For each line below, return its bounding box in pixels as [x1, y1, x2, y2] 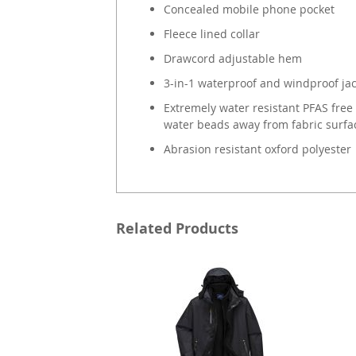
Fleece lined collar [163, 26, 260, 42]
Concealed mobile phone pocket [163, 2, 335, 17]
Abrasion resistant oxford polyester [163, 141, 351, 157]
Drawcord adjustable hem [163, 51, 302, 67]
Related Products [115, 219, 238, 239]
